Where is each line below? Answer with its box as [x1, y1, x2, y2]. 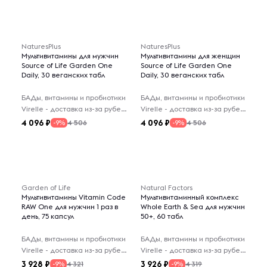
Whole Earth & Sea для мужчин [141, 202, 245, 211]
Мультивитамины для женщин [141, 51, 240, 60]
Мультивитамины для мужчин [21, 51, 119, 60]
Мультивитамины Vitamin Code [21, 193, 126, 201]
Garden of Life [21, 183, 71, 192]
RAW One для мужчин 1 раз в [21, 202, 118, 211]
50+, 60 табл [141, 212, 183, 221]
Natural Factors [141, 183, 193, 192]
